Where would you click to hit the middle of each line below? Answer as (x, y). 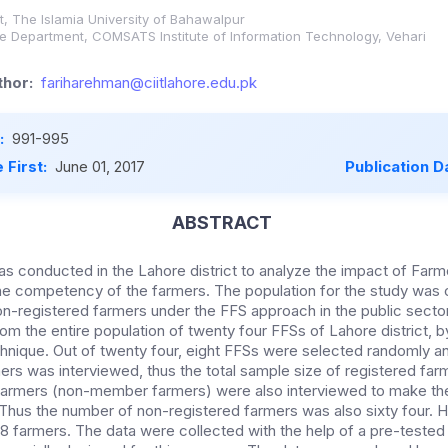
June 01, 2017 (100, 167)
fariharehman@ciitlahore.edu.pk (149, 83)
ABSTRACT (221, 223)
